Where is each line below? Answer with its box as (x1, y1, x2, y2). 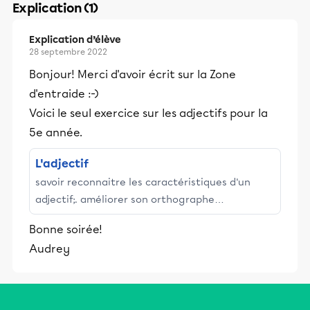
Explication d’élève (29, 34, 121, 46)
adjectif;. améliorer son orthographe (35, 193, 215, 206)
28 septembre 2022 (29, 47, 107, 57)
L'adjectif (35, 157, 89, 170)
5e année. (29, 126, 82, 139)
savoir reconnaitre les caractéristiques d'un (35, 176, 250, 188)
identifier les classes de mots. (35, 228, 182, 240)
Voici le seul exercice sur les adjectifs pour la (29, 107, 268, 120)
